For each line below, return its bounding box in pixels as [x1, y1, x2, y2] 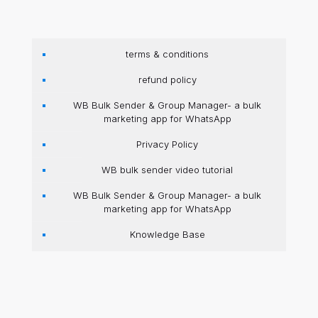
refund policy [138, 74, 197, 85]
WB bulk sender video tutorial [102, 164, 233, 175]
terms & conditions [126, 48, 209, 60]
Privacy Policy [136, 138, 198, 150]
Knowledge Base [129, 229, 205, 240]
